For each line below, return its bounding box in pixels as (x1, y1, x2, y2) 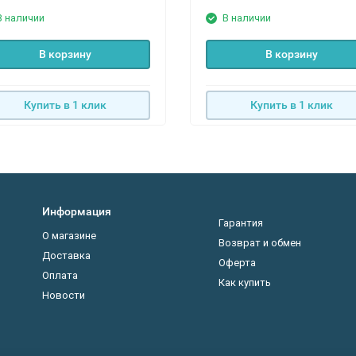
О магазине (42, 230, 96, 242)
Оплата (42, 269, 78, 281)
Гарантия (219, 217, 263, 229)
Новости (42, 289, 85, 301)
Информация (42, 205, 111, 218)
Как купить (219, 277, 271, 288)
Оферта (219, 257, 256, 269)
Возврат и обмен (219, 237, 301, 249)
